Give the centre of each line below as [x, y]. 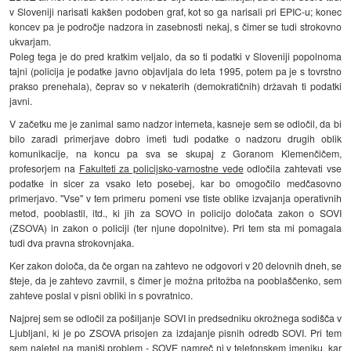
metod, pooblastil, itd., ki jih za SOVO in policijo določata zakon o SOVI [175, 213]
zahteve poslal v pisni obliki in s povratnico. [101, 295]
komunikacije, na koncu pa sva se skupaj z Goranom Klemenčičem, [175, 153]
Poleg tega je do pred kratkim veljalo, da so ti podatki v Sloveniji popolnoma [175, 56]
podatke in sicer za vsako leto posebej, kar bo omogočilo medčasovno [175, 183]
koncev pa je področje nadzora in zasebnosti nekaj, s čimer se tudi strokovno [175, 27]
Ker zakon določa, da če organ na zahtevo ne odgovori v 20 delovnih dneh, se [175, 265]
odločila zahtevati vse [292, 168]
